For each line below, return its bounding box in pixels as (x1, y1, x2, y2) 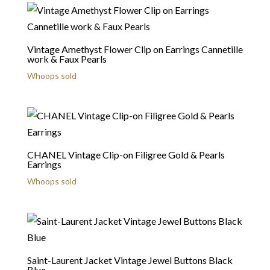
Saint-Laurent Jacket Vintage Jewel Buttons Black (27, 254, 233, 266)
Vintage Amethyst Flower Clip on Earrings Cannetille (27, 43, 243, 55)
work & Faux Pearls (27, 53, 107, 64)
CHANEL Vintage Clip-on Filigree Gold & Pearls (27, 149, 225, 161)
